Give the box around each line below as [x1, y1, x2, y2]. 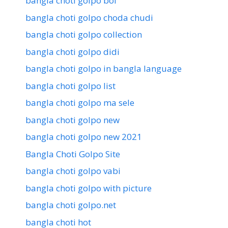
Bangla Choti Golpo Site [25, 148, 120, 160]
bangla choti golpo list [25, 79, 116, 92]
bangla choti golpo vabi [25, 165, 121, 177]
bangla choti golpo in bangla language [25, 63, 182, 75]
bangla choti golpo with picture [25, 182, 152, 194]
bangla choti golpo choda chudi [25, 11, 153, 23]
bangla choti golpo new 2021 [25, 131, 142, 143]
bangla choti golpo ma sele [25, 97, 134, 109]
